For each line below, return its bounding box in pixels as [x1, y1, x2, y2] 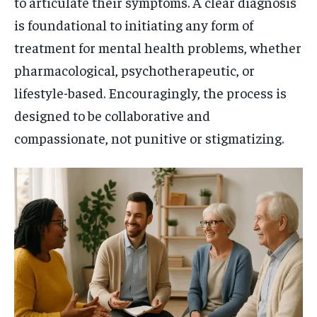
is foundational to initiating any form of [14, 16, 253, 33]
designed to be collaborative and [14, 106, 210, 124]
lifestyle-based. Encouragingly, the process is [14, 83, 287, 101]
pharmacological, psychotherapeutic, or [14, 61, 255, 79]
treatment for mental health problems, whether [14, 38, 301, 56]
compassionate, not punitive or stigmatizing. [14, 129, 284, 146]
